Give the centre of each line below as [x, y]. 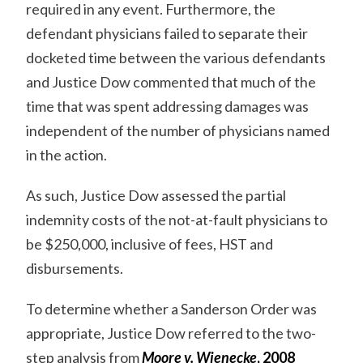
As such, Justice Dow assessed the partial [156, 195]
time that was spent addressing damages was [168, 106]
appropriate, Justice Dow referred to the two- [171, 333]
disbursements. [75, 268]
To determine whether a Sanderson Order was [172, 309]
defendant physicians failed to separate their [167, 33]
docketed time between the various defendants [176, 58]
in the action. [67, 155]
